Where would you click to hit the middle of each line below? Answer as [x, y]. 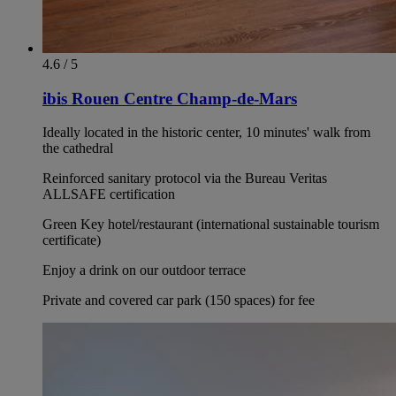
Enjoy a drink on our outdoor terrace [144, 270]
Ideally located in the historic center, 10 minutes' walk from [206, 133]
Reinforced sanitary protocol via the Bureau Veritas [185, 179]
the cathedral [78, 148]
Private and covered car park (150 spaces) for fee [179, 301]
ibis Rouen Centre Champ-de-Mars [170, 98]
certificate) [72, 240]
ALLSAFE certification [109, 194]
